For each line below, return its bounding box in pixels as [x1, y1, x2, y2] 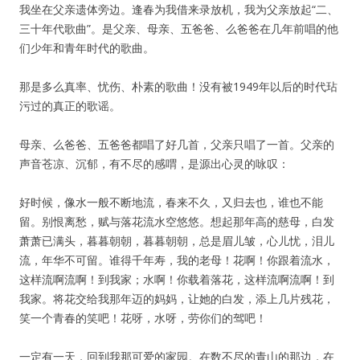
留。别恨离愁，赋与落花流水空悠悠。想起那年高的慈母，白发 [19, 214, 334, 229]
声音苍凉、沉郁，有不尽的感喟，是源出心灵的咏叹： [19, 156, 289, 171]
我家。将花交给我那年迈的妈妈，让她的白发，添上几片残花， [19, 291, 334, 306]
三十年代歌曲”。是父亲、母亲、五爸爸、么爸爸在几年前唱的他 [19, 21, 338, 36]
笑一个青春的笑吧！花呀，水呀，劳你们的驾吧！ [19, 310, 267, 325]
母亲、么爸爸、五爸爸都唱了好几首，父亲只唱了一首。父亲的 [19, 137, 334, 152]
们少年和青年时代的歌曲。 [19, 40, 154, 55]
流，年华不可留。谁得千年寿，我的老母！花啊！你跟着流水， [19, 252, 334, 268]
